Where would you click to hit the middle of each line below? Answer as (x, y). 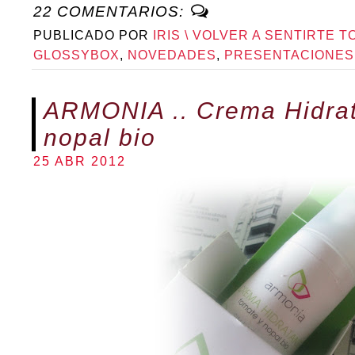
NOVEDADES (172, 55)
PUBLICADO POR (93, 35)
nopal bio (100, 137)
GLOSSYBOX (76, 55)
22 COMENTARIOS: (111, 11)
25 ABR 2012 (80, 161)
